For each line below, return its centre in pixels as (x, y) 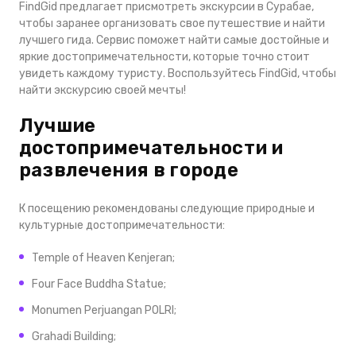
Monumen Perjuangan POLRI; (104, 310)
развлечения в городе (129, 170)
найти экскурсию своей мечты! (103, 90)
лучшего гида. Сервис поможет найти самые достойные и (174, 40)
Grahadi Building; (74, 337)
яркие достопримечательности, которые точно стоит (164, 57)
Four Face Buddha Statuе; (99, 284)
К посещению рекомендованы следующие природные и (167, 209)
